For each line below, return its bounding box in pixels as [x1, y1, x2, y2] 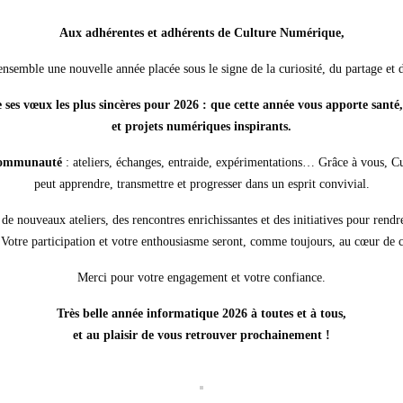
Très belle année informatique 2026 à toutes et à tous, [57, 306, 346, 320]
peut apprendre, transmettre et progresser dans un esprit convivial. [33, 176, 370, 191]
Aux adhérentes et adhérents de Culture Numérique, [58, 25, 345, 40]
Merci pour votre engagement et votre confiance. [77, 270, 326, 284]
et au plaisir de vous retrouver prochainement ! [73, 327, 330, 342]
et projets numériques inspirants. [112, 119, 291, 133]
